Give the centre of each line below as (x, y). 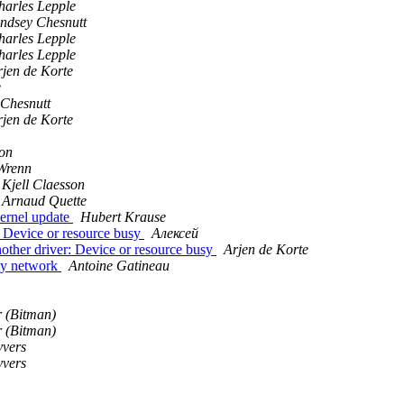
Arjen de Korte (266, 250)
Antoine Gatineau (119, 266)
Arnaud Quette (44, 201)
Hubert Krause (123, 217)
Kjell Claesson (43, 185)
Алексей (175, 234)
